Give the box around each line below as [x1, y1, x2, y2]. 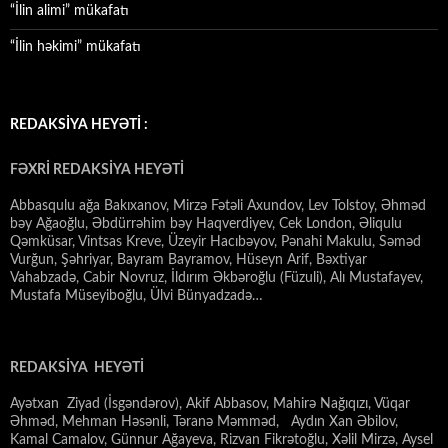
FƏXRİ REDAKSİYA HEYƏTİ [10, 163, 184, 178]
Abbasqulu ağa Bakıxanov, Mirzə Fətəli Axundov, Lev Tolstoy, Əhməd [10, 199, 426, 214]
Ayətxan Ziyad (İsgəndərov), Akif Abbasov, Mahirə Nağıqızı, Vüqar [10, 397, 410, 412]
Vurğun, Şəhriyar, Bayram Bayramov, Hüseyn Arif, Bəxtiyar [10, 253, 367, 268]
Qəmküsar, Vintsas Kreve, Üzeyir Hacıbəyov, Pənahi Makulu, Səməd [10, 235, 421, 250]
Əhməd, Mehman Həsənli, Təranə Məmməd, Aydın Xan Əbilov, [10, 415, 398, 430]
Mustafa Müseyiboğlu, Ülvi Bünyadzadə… [10, 289, 263, 304]
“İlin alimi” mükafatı [10, 4, 129, 19]
